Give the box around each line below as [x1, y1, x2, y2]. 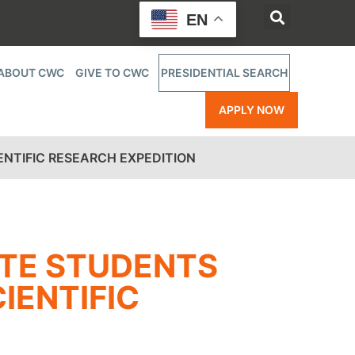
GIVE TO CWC [75, 66, 149, 79]
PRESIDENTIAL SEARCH [161, 66, 288, 79]
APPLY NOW [219, 103, 284, 116]
